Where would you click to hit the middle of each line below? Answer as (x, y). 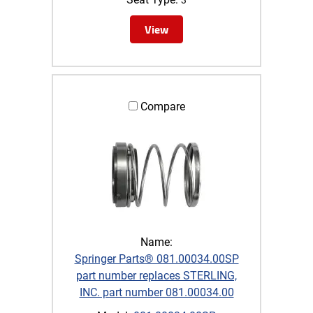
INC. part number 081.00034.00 (156, 292)
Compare (161, 106)
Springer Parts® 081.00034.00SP (156, 259)
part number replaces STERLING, (156, 275)
